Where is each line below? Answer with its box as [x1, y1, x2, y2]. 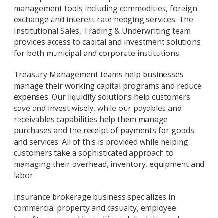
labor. [14, 170, 35, 181]
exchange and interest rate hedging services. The [14, 14, 193, 25]
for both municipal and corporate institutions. [14, 48, 181, 59]
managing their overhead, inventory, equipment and [14, 159, 204, 170]
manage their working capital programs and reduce [14, 80, 201, 91]
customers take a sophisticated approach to [14, 147, 174, 159]
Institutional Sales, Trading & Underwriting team [14, 25, 191, 36]
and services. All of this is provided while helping [14, 136, 188, 147]
